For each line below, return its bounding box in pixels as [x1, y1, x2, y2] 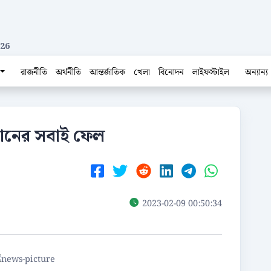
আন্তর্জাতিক [90, 65, 126, 79]
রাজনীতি [21, 65, 48, 79]
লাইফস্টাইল [192, 65, 230, 79]
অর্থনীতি [56, 65, 82, 79]
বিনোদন [158, 65, 184, 79]
